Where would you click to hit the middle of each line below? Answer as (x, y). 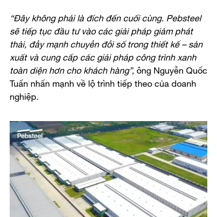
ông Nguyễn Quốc (171, 69)
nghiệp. (24, 95)
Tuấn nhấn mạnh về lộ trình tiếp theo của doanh (103, 82)
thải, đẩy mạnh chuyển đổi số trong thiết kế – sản (106, 43)
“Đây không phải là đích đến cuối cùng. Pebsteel (105, 17)
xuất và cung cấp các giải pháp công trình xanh (103, 56)
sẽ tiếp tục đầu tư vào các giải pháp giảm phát (101, 30)
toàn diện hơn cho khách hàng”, (72, 69)
